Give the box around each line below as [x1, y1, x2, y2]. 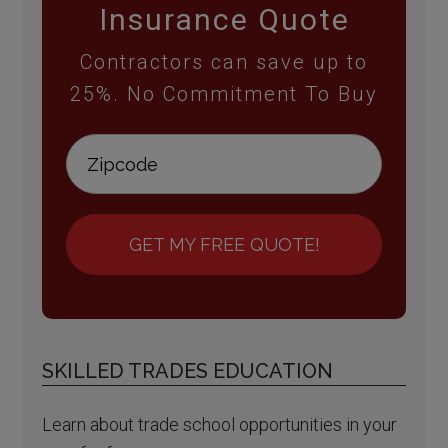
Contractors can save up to [80, 50, 368, 75]
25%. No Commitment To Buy [70, 82, 378, 107]
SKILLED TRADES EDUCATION [42, 359, 334, 384]
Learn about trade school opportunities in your [42, 414, 398, 436]
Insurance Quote [98, 2, 350, 38]
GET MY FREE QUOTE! [128, 234, 320, 256]
